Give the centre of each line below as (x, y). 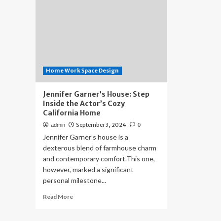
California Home (72, 113)
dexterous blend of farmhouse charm (100, 148)
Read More (58, 197)
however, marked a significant (88, 169)
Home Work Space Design (82, 71)
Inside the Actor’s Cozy (84, 104)
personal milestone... (74, 180)
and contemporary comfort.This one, (99, 159)
